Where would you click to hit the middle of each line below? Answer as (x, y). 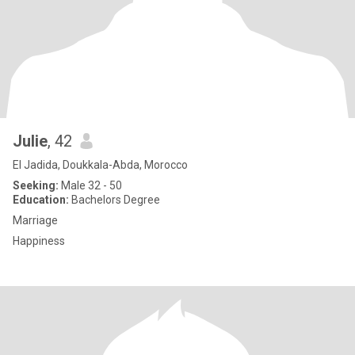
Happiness (39, 241)
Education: (41, 200)
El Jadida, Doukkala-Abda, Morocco (100, 165)
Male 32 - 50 (90, 185)
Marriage (35, 220)
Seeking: (36, 185)
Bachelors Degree (115, 200)
